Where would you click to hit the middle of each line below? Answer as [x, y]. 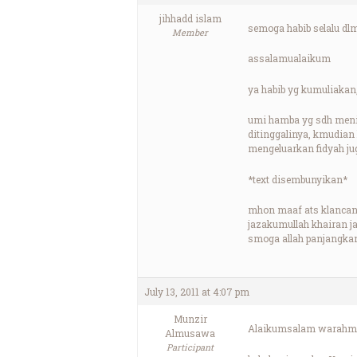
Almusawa [190, 333]
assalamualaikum [289, 59]
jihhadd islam [190, 19]
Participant [190, 347]
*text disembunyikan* [298, 179]
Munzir [190, 319]
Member [190, 33]
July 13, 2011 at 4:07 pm [197, 292]
